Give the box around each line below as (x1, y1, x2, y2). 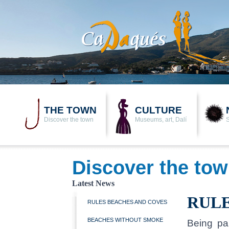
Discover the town (44, 116, 94, 123)
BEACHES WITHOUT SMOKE (87, 217, 163, 223)
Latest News (72, 179, 114, 188)
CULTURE (135, 105, 182, 116)
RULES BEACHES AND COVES (87, 199, 167, 205)
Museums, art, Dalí (135, 116, 187, 123)
